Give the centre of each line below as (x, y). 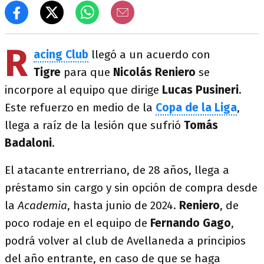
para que (87, 72)
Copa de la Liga (196, 108)
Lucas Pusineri (200, 90)
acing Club (61, 55)
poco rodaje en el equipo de (77, 223)
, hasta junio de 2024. (123, 205)
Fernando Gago (191, 223)
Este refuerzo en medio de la (80, 108)
